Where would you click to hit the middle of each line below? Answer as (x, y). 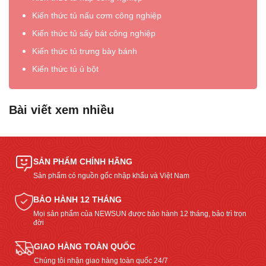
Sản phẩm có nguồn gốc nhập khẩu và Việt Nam (111, 176)
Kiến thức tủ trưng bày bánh (85, 51)
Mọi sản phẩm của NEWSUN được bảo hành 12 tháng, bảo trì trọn (140, 214)
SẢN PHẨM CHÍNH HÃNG (83, 162)
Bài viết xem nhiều (61, 110)
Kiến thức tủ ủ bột (65, 69)
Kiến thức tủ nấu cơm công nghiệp (97, 16)
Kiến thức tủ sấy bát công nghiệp (94, 34)
